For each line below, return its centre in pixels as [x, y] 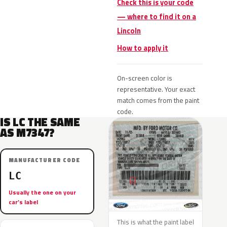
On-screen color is [145, 78]
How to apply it [143, 48]
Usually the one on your [42, 192]
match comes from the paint [158, 100]
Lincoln [129, 31]
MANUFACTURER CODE [44, 160]
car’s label [23, 202]
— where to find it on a [157, 17]
